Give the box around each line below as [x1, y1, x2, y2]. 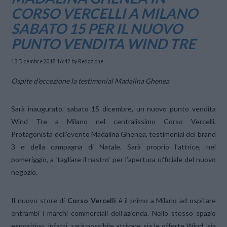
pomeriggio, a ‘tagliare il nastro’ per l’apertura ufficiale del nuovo [11, 155, 216, 164]
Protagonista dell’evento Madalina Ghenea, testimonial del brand [11, 130, 216, 139]
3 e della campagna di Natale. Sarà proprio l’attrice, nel [11, 142, 216, 152]
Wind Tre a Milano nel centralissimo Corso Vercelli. [11, 117, 216, 126]
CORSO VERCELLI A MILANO [11, 5, 198, 22]
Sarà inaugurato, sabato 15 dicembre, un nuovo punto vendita [11, 104, 216, 113]
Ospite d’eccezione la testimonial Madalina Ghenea [11, 77, 170, 86]
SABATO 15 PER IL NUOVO [11, 20, 183, 37]
